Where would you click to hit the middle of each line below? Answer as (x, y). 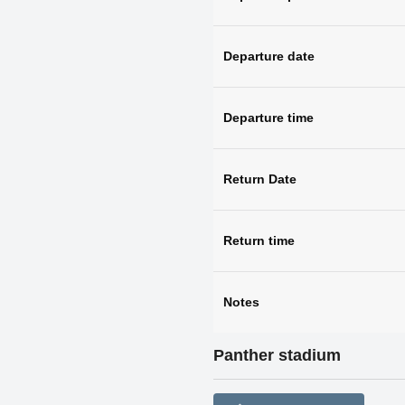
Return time (259, 240)
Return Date (259, 179)
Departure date (268, 56)
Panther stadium (277, 355)
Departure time (268, 117)
